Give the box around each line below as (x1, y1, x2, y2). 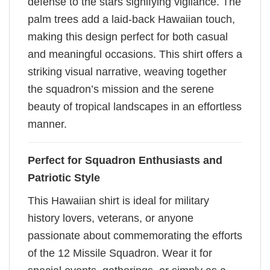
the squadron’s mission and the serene (28, 83, 214, 96)
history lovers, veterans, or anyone (28, 212, 193, 225)
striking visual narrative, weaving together (28, 66, 227, 78)
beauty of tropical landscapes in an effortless (28, 101, 242, 113)
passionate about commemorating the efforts (28, 230, 242, 242)
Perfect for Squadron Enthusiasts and (28, 154, 222, 167)
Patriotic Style (28, 172, 100, 184)
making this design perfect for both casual (28, 31, 228, 43)
